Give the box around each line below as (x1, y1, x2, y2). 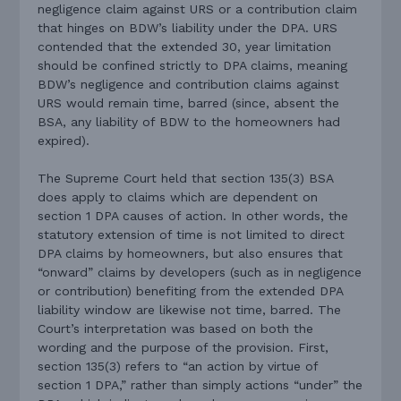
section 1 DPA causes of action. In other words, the (38, 209, 349, 224)
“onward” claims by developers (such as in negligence (38, 265, 363, 280)
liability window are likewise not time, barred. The (38, 303, 342, 318)
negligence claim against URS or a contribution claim (38, 2, 358, 17)
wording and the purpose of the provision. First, (38, 340, 329, 355)
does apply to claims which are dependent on (38, 190, 319, 205)
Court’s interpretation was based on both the (38, 321, 314, 337)
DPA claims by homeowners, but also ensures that (38, 246, 344, 261)
